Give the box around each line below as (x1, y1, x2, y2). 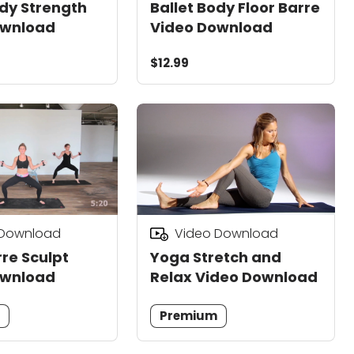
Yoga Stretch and (150, 247, 281, 267)
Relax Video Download (150, 266, 318, 287)
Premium (160, 307, 218, 325)
